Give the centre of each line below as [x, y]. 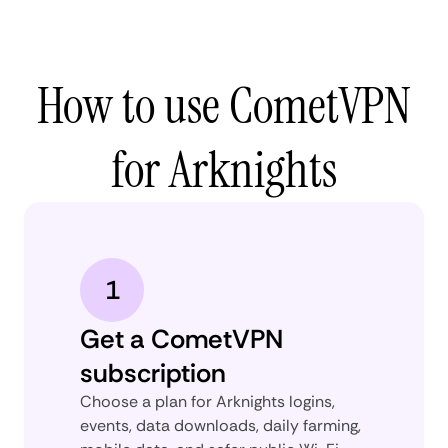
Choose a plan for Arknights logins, [207, 401]
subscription [153, 372]
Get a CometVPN [181, 338]
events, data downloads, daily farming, [220, 425]
